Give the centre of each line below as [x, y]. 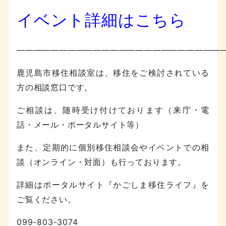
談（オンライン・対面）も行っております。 [101, 162]
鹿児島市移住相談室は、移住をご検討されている [113, 72]
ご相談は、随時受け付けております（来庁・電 [113, 110]
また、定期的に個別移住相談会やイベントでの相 [113, 147]
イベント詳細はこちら [101, 20]
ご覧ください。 [46, 199]
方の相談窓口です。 [55, 87]
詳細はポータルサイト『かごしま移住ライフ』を [113, 184]
